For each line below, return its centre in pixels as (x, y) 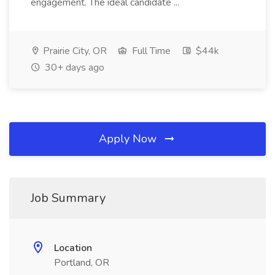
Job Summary (68, 198)
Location (73, 248)
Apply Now (129, 139)
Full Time (150, 51)
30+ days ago (73, 68)
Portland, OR (82, 263)
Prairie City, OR (74, 51)
